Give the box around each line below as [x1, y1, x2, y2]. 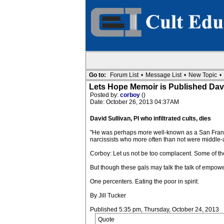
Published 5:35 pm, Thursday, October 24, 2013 [89, 206, 219, 213]
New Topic [188, 71, 217, 78]
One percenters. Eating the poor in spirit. [89, 178, 199, 185]
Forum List [109, 71, 138, 78]
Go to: [88, 71, 106, 78]
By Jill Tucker [89, 192, 126, 199]
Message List [145, 71, 181, 78]
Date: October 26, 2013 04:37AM [89, 98, 179, 105]
